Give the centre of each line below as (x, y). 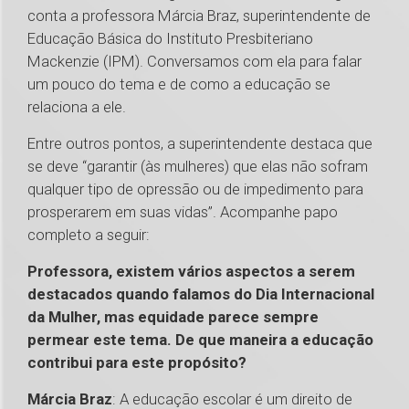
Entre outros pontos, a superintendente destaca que (200, 144)
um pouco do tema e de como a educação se (179, 84)
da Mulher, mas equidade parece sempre (173, 317)
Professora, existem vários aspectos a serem (191, 272)
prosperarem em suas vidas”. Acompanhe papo (183, 212)
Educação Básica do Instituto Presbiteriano (170, 39)
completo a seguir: (89, 235)
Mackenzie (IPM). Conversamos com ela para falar (194, 62)
